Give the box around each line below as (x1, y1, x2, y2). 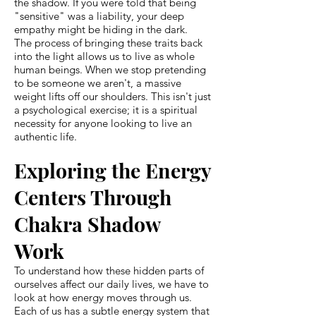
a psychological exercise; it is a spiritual (14, 102, 197, 116)
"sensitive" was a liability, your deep (14, 8, 184, 23)
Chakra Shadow (14, 209, 160, 237)
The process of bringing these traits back (14, 35, 202, 49)
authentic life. (14, 129, 77, 143)
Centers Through (14, 183, 171, 210)
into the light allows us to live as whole (14, 49, 195, 63)
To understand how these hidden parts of (14, 263, 204, 277)
